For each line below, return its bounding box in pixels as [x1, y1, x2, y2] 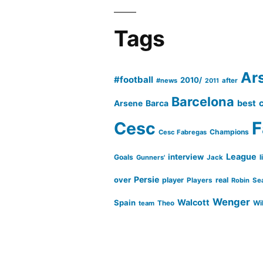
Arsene [114, 98, 143, 108]
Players [187, 176, 213, 184]
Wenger [213, 195, 251, 208]
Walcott [177, 197, 210, 207]
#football [114, 73, 154, 85]
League [226, 151, 257, 161]
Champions [210, 127, 249, 136]
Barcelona [171, 93, 235, 109]
